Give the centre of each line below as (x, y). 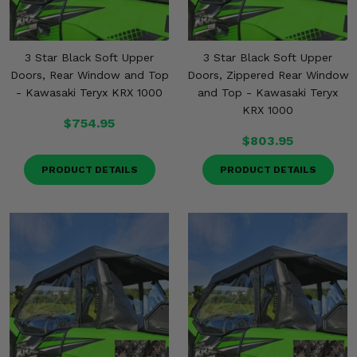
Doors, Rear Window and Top (89, 75)
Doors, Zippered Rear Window (268, 75)
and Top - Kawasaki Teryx (268, 92)
